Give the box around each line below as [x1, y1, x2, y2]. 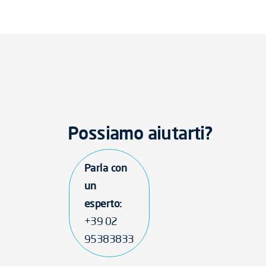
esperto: [84, 197, 122, 210]
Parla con [84, 161, 128, 174]
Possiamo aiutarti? [68, 122, 213, 144]
